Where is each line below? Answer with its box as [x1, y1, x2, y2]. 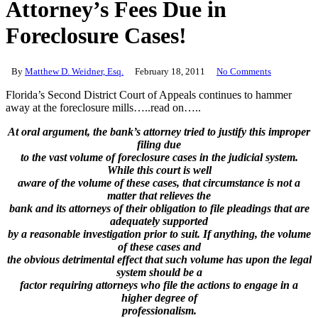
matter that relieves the [107, 189, 211, 202]
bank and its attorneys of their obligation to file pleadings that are [9, 202, 309, 214]
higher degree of [121, 291, 197, 304]
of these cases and [117, 240, 201, 253]
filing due [137, 138, 181, 150]
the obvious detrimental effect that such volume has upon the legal [6, 253, 312, 265]
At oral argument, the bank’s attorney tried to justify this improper [8, 125, 310, 138]
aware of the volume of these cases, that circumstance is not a [18, 176, 300, 189]
